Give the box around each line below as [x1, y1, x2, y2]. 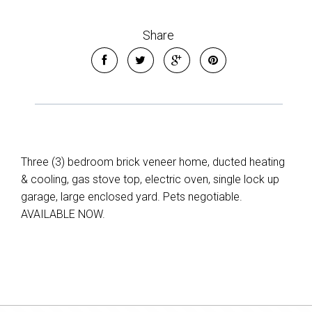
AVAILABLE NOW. [21, 208, 105, 221]
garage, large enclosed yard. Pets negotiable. [21, 190, 242, 203]
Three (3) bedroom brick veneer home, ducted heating [21, 155, 285, 169]
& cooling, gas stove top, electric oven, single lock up [21, 173, 279, 186]
